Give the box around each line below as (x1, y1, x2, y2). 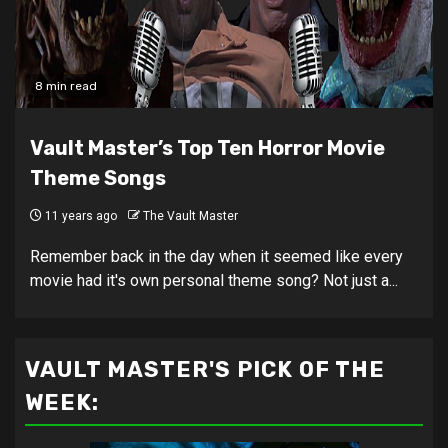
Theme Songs (30, 166, 166, 191)
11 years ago (42, 209, 117, 224)
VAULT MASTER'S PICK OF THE (25, 356, 385, 384)
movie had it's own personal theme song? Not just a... (30, 271, 398, 291)
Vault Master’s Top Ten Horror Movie (30, 136, 385, 161)
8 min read (35, 79, 97, 94)
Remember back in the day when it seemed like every (30, 247, 403, 267)
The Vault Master (143, 209, 238, 224)
